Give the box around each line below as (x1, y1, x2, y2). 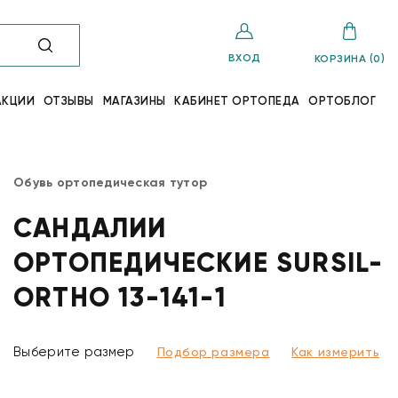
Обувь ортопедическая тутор (13, 175, 208, 190)
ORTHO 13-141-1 (13, 281, 227, 314)
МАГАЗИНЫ (102, 94, 166, 107)
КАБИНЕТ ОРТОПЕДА (174, 94, 300, 107)
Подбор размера (156, 344, 270, 359)
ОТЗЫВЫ (43, 94, 94, 107)
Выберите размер (13, 344, 135, 360)
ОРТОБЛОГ (308, 94, 377, 107)
